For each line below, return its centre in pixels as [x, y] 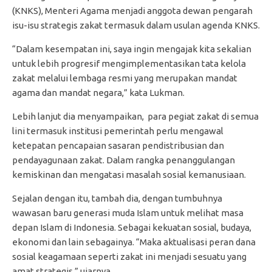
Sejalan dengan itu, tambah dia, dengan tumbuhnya [117, 199]
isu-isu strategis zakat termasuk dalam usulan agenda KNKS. [136, 25]
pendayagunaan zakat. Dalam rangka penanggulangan [124, 160]
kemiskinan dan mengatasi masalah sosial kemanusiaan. [129, 175]
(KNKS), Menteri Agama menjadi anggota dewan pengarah [132, 11]
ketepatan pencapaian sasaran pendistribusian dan [118, 146]
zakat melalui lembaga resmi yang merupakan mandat [125, 78]
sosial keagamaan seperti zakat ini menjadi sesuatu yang [129, 257]
